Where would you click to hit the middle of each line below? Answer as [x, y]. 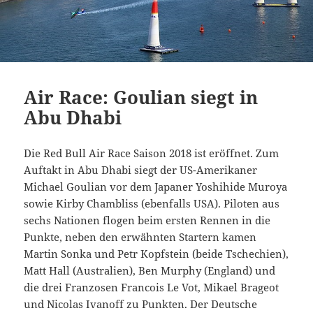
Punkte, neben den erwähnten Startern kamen [140, 236]
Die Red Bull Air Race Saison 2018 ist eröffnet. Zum [152, 153]
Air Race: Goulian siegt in [141, 97]
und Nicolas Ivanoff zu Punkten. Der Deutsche [141, 304]
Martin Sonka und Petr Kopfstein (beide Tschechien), [156, 253]
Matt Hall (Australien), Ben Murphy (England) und [150, 270]
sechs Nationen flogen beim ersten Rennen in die [147, 220]
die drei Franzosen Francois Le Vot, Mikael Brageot [152, 287]
